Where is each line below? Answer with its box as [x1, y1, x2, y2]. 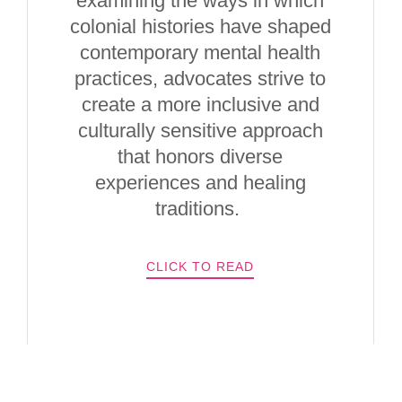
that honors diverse [118, 145, 284, 168]
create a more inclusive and [81, 93, 319, 116]
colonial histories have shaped [69, 15, 331, 38]
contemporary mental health [80, 41, 321, 64]
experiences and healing [94, 171, 306, 194]
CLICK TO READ [146, 259, 255, 274]
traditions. [155, 197, 246, 220]
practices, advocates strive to [74, 67, 327, 90]
